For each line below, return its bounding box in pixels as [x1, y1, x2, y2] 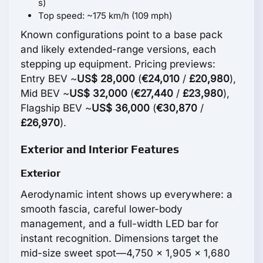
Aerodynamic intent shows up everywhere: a [21, 188, 232, 201]
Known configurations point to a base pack [21, 29, 222, 41]
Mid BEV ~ [21, 87, 69, 100]
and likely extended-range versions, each [21, 43, 216, 56]
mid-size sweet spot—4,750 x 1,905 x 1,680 [21, 247, 230, 259]
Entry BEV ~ [21, 73, 77, 85]
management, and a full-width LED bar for [21, 218, 218, 230]
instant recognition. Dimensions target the [21, 232, 218, 245]
